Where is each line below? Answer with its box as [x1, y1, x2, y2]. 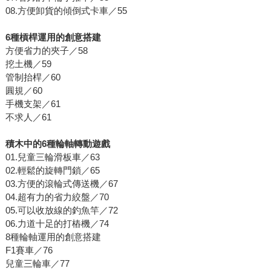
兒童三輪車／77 [5, 258, 70, 269]
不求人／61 [5, 112, 51, 123]
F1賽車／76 [5, 245, 53, 256]
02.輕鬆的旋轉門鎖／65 [5, 165, 100, 176]
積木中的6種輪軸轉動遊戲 [5, 139, 110, 149]
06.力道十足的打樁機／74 [5, 218, 109, 229]
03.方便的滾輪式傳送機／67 [5, 178, 118, 189]
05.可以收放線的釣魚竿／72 [5, 205, 118, 216]
